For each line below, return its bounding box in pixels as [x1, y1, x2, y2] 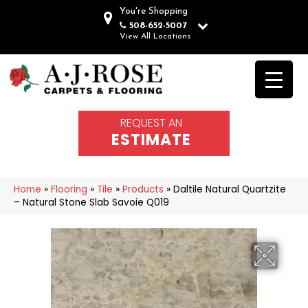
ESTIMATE [111, 129, 191, 151]
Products [122, 182, 164, 196]
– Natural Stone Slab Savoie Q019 [14, 195, 169, 209]
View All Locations [119, 32, 190, 41]
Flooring [51, 182, 87, 196]
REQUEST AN [120, 114, 182, 131]
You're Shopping [119, 6, 188, 16]
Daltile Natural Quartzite [173, 182, 286, 196]
